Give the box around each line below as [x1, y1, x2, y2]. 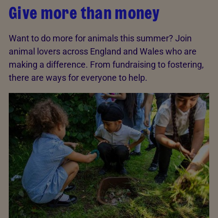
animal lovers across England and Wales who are [9, 46, 197, 56]
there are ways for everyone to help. [9, 72, 147, 83]
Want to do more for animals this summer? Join [9, 33, 192, 43]
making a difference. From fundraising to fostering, [9, 59, 204, 70]
